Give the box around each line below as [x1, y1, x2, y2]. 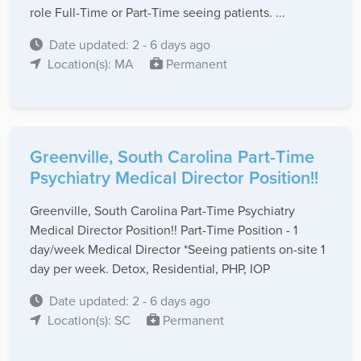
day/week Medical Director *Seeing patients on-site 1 [30, 240, 325, 259]
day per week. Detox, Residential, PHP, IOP [30, 259, 270, 278]
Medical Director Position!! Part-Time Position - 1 [30, 221, 297, 239]
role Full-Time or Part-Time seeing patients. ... [30, 3, 285, 22]
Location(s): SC [48, 311, 134, 330]
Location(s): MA [48, 55, 137, 73]
